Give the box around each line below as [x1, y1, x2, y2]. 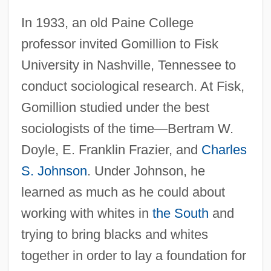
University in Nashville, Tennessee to [21, 57, 236, 73]
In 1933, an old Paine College [21, 15, 194, 30]
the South [152, 205, 209, 221]
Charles [201, 142, 247, 157]
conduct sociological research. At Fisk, [21, 78, 244, 94]
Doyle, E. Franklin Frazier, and [21, 142, 201, 157]
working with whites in [21, 205, 152, 221]
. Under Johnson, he [87, 163, 205, 178]
